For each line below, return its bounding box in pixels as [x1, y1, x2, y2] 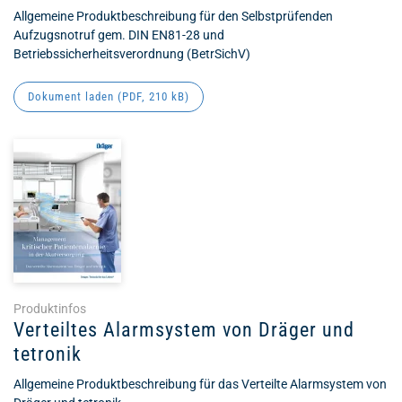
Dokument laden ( [28, 90, 122, 103]
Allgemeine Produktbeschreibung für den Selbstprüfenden [13, 9, 333, 23]
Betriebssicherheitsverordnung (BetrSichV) [13, 47, 250, 61]
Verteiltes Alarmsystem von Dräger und [13, 319, 354, 341]
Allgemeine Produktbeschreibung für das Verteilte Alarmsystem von [13, 377, 387, 391]
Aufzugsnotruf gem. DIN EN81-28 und [13, 28, 224, 42]
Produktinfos [13, 301, 86, 316]
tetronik [13, 343, 82, 365]
